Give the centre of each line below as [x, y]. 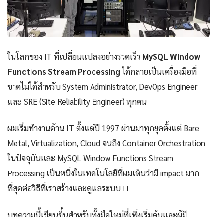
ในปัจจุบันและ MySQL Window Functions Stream [90, 158]
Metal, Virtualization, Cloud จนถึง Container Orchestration [106, 143]
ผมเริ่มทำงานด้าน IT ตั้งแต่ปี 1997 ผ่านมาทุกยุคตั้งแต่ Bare [103, 128]
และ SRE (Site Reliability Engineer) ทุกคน [77, 101]
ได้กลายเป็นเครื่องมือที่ [158, 71]
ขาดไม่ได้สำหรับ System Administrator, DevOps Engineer [102, 86]
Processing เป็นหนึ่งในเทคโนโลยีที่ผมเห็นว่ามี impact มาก [103, 173]
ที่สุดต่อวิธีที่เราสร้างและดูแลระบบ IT [69, 188]
